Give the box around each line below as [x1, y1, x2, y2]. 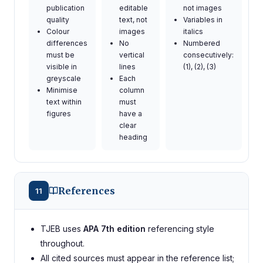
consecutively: [183, 50, 234, 59]
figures [46, 109, 71, 118]
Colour [46, 27, 69, 36]
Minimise [46, 86, 77, 95]
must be [46, 50, 75, 59]
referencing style [146, 224, 214, 234]
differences [46, 39, 87, 48]
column [119, 86, 144, 95]
